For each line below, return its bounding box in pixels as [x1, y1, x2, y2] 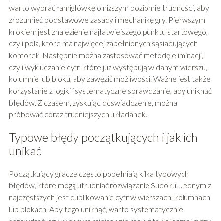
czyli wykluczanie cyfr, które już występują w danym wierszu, [8, 62, 207, 72]
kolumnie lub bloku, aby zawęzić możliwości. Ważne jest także [8, 74, 211, 84]
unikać [8, 144, 41, 158]
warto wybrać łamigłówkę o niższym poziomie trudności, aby [8, 3, 209, 13]
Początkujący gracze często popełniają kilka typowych [8, 169, 189, 179]
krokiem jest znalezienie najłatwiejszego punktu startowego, [8, 27, 208, 37]
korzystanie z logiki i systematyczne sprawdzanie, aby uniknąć [8, 86, 212, 96]
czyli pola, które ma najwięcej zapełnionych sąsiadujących [8, 38, 198, 48]
